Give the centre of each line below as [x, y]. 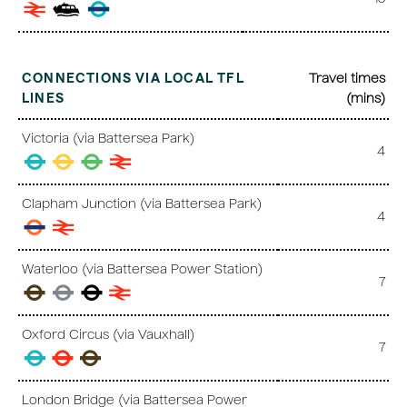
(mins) [366, 99]
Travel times [347, 79]
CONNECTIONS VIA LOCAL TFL [133, 79]
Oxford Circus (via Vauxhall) [108, 336]
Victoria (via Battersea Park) [108, 139]
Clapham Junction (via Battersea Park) [142, 205]
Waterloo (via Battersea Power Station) [142, 270]
